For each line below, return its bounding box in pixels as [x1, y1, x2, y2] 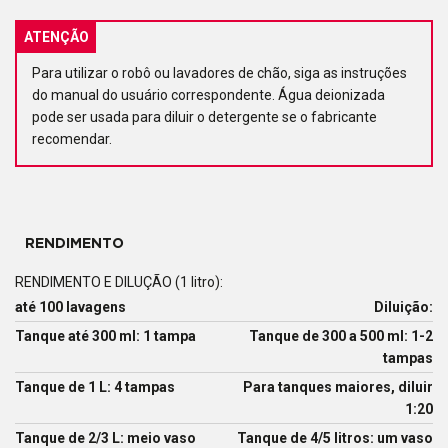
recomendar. [32, 131, 112, 148]
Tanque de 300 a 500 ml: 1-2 [249, 328, 433, 345]
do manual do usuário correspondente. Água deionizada [32, 87, 385, 104]
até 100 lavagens [15, 299, 126, 316]
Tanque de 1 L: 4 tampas [15, 379, 175, 396]
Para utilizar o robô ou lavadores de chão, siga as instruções [32, 65, 407, 82]
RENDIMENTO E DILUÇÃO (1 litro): [15, 274, 223, 291]
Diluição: [374, 299, 433, 316]
